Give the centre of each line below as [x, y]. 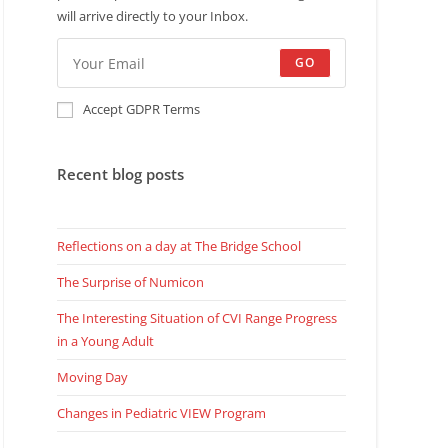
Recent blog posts [120, 174]
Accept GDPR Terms [141, 109]
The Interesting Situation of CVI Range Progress [196, 318]
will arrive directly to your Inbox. [152, 16]
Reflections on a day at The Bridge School [178, 246]
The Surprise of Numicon [130, 282]
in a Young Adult [105, 341]
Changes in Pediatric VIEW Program [161, 413]
